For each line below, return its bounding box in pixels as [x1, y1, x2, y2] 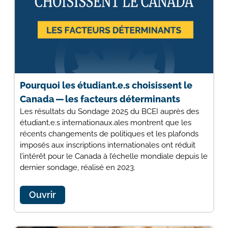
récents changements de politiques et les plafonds [19, 129, 198, 139]
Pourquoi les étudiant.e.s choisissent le [19, 80, 192, 91]
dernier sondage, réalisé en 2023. [19, 163, 135, 173]
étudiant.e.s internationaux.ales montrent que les [19, 118, 191, 128]
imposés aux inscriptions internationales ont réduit [19, 140, 195, 150]
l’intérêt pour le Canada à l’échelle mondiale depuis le [19, 152, 208, 161]
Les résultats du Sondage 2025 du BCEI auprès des [19, 107, 199, 117]
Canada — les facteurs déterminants [19, 94, 180, 105]
